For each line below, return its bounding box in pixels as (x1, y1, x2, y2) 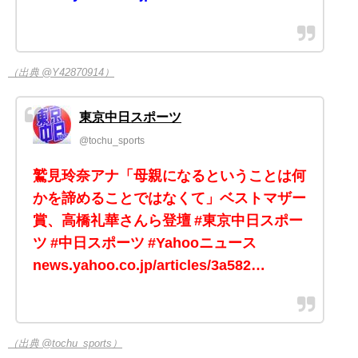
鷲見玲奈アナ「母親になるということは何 (33, 168, 306, 183)
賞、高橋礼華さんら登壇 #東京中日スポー (33, 213, 303, 228)
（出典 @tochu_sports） (8, 338, 122, 349)
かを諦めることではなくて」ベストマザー (33, 190, 306, 205)
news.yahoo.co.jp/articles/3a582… (33, 257, 265, 272)
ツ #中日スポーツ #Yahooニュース (33, 235, 257, 250)
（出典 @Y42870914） (8, 66, 114, 78)
